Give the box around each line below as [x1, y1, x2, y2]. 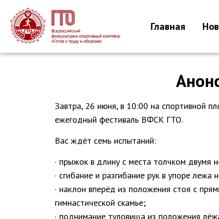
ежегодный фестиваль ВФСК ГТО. [55, 113, 183, 125]
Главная [151, 20, 186, 33]
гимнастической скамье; [55, 197, 146, 208]
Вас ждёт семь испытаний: [55, 134, 156, 146]
